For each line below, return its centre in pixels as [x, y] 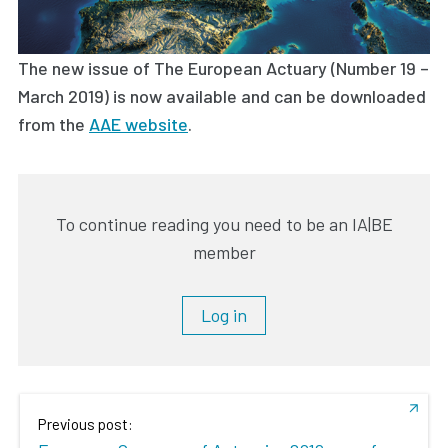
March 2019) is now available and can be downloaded [222, 95]
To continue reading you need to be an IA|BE [224, 223]
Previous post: [85, 424]
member [224, 251]
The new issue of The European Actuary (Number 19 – [223, 67]
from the [53, 123]
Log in [224, 315]
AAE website [138, 123]
